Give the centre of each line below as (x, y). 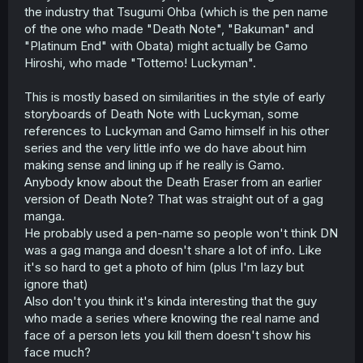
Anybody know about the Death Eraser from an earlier (173, 181)
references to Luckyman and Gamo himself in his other (177, 130)
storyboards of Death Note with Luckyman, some (162, 113)
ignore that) (56, 284)
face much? (58, 352)
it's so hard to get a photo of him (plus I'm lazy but (164, 267)
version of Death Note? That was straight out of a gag (174, 199)
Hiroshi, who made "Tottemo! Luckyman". (140, 62)
